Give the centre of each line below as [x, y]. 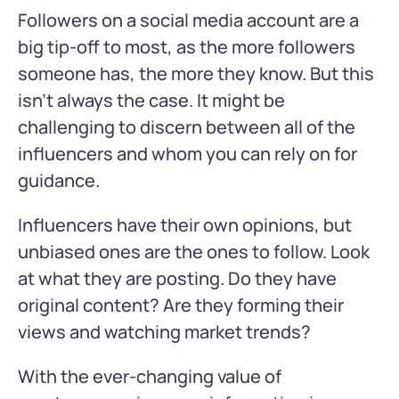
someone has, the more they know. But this [196, 74]
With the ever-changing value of [150, 377]
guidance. [59, 181]
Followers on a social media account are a [188, 20]
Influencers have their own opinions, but [185, 225]
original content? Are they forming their [181, 305]
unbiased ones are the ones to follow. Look [194, 252]
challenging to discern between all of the [187, 127]
